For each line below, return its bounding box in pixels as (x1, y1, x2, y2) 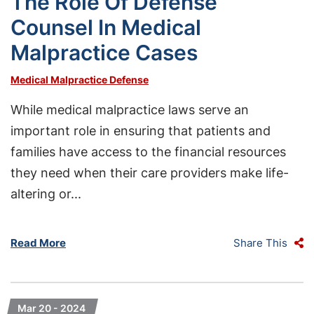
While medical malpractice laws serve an (11, 102, 249, 117)
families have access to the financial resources (11, 144, 286, 159)
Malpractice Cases (11, 40, 198, 65)
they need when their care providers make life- (11, 165, 289, 180)
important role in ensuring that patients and (11, 123, 271, 138)
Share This (233, 236, 287, 250)
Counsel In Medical (11, 15, 201, 40)
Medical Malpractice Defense (11, 74, 149, 86)
